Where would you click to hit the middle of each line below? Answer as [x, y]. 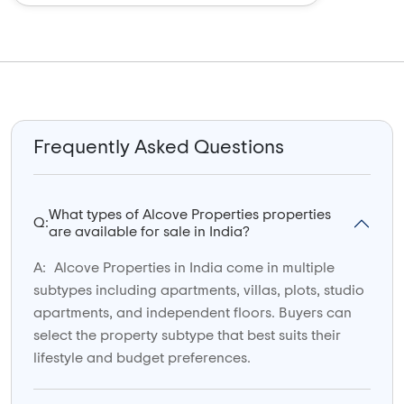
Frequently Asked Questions [159, 147]
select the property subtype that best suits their [187, 335]
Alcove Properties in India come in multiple [193, 267]
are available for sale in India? [149, 231]
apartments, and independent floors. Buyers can [193, 312]
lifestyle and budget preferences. [142, 358]
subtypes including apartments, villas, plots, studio [199, 290]
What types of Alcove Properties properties [190, 214]
